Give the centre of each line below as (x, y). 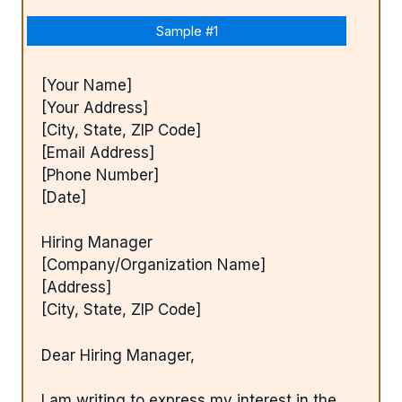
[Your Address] (95, 107)
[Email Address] (98, 152)
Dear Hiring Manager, (118, 355)
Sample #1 (187, 31)
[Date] (64, 197)
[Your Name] (87, 85)
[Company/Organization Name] (153, 265)
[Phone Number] (100, 175)
